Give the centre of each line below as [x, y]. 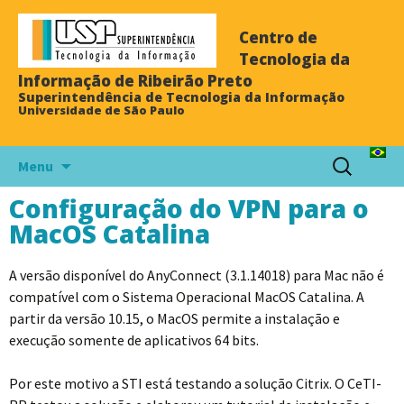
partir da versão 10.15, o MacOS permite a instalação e [174, 318]
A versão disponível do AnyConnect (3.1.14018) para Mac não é [197, 275]
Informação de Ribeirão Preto [135, 81]
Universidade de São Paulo [101, 110]
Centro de [278, 37]
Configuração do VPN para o [189, 208]
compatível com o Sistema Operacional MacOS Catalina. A [187, 297]
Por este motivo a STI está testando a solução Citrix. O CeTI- [195, 383]
